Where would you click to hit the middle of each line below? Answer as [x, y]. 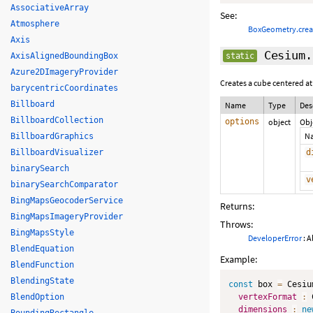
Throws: [236, 224]
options [242, 122]
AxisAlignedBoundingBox [64, 56]
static [240, 56]
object [279, 122]
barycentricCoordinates [64, 88]
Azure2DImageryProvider [64, 72]
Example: [239, 259]
